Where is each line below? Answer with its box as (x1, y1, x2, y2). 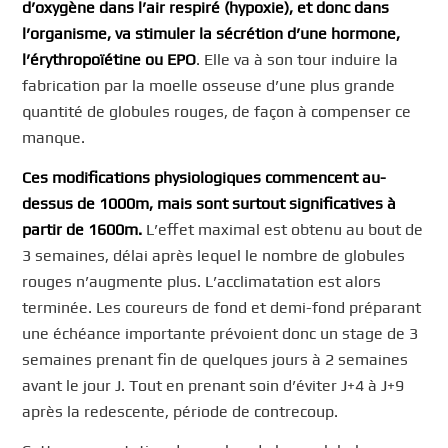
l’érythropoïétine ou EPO (22, 49, 197, 69)
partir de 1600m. (22, 219, 143, 239)
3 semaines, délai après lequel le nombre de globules (22, 245, 406, 265)
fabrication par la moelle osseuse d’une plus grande (22, 75, 396, 95)
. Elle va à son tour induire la (196, 49, 399, 69)
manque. (22, 127, 86, 147)
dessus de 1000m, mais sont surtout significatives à (22, 193, 397, 213)
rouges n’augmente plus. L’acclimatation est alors (22, 271, 382, 291)
